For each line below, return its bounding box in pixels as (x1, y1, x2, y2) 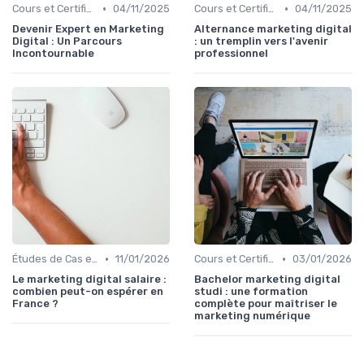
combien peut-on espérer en (12, 285, 163, 298)
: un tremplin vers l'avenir (194, 35, 328, 48)
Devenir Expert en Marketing (12, 23, 164, 36)
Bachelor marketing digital (194, 273, 340, 286)
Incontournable (12, 47, 94, 60)
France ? (12, 297, 58, 310)
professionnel (194, 47, 268, 60)
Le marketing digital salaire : (12, 273, 167, 286)
